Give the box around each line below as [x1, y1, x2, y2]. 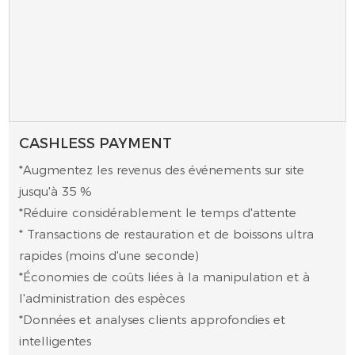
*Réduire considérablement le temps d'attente [19, 205, 297, 221]
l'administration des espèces [19, 291, 185, 307]
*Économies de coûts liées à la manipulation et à [19, 269, 311, 285]
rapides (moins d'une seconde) [19, 248, 200, 264]
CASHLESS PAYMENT [19, 134, 173, 152]
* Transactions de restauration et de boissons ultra [19, 227, 315, 242]
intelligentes [19, 334, 92, 349]
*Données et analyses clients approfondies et [19, 312, 286, 328]
